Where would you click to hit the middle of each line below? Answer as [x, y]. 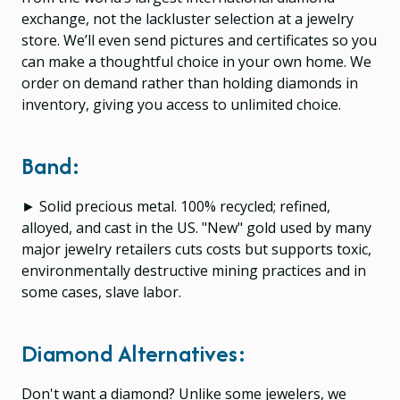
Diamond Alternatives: [134, 353]
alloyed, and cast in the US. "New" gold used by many [196, 227]
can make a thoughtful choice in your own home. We [196, 61]
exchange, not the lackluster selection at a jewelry [187, 18]
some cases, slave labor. [101, 292]
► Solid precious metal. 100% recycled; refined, [176, 206]
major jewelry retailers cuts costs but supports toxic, [196, 249]
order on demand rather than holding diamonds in [190, 83]
